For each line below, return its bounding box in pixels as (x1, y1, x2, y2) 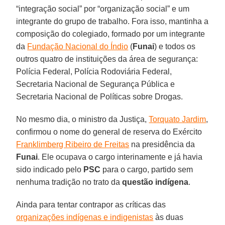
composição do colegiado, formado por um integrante (16, 29, 205, 38)
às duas (153, 212, 184, 221)
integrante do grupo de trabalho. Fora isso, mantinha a (16, 17, 209, 26)
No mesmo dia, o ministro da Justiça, (16, 115, 149, 124)
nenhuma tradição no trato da (16, 177, 123, 186)
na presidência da (129, 140, 195, 149)
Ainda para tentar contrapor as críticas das (16, 200, 166, 209)
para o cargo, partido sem (100, 165, 193, 174)
